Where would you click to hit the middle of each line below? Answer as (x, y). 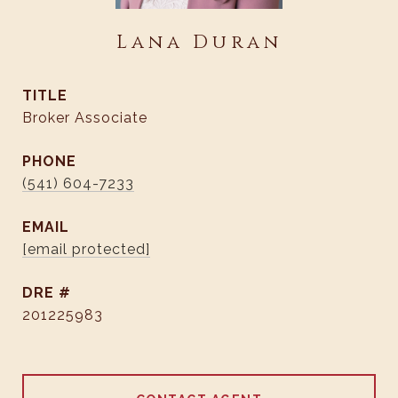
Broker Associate (85, 118)
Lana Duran (199, 43)
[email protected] (86, 249)
